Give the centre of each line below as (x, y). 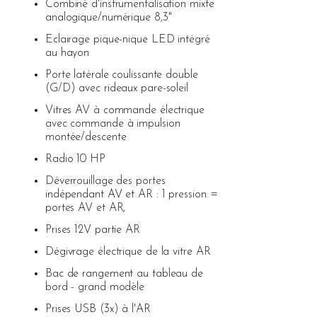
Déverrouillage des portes (105, 181)
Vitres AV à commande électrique (125, 110)
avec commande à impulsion (113, 123)
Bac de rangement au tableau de (124, 273)
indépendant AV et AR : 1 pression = (131, 194)
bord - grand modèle (95, 287)
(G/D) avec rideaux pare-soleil (116, 88)
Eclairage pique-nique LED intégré (127, 39)
